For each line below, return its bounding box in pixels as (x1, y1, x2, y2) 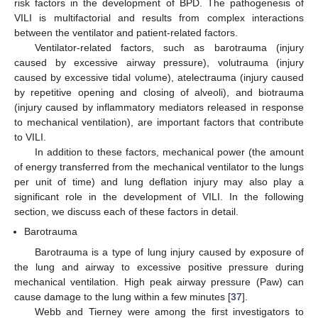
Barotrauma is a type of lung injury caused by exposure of (34, 246, 304, 258)
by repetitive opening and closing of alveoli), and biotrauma (14, 87, 304, 99)
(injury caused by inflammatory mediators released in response (14, 102, 304, 114)
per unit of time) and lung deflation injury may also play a (14, 176, 304, 188)
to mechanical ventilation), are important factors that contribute (14, 116, 304, 128)
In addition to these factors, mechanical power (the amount (34, 146, 304, 158)
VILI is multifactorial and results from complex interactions (14, 12, 304, 24)
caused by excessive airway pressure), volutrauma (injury (14, 57, 304, 69)
